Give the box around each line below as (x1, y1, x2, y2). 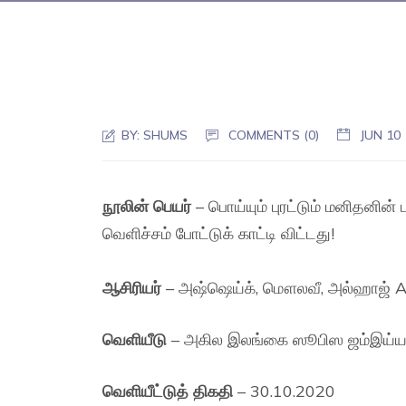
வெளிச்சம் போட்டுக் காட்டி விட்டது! (102, 223, 335, 244)
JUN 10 (360, 127, 401, 143)
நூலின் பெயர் (102, 196, 192, 217)
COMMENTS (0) (228, 127, 320, 143)
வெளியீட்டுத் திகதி (102, 381, 234, 401)
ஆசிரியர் (102, 277, 162, 298)
